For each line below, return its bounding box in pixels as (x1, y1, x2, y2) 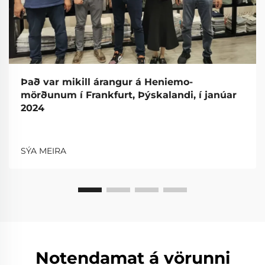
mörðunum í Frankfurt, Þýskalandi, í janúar (21, 89, 237, 101)
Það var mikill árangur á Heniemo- (21, 76, 193, 88)
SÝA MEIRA (21, 145, 66, 156)
